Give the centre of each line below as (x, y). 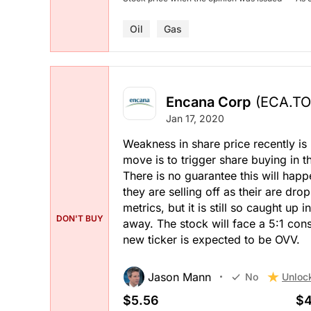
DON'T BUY (79, 218)
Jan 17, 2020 (195, 118)
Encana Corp (208, 102)
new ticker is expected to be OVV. (211, 239)
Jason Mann (179, 277)
